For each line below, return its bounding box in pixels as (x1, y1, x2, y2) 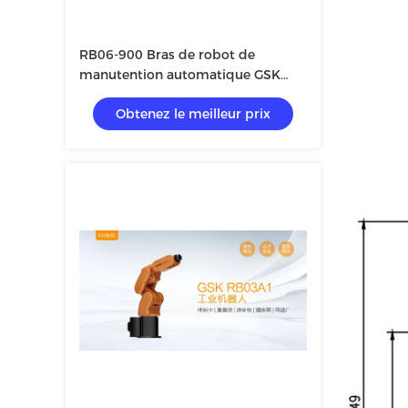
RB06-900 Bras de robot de (79, 46, 255, 63)
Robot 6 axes (79, 87, 163, 103)
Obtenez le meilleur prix (116, 106, 270, 122)
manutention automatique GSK (79, 66, 280, 83)
